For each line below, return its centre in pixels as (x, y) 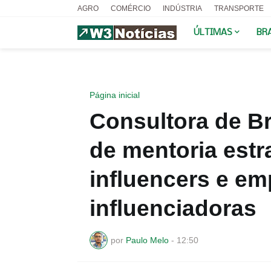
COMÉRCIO (130, 8)
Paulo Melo (147, 240)
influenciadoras (173, 208)
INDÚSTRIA (182, 8)
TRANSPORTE (239, 8)
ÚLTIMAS (213, 33)
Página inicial (114, 95)
